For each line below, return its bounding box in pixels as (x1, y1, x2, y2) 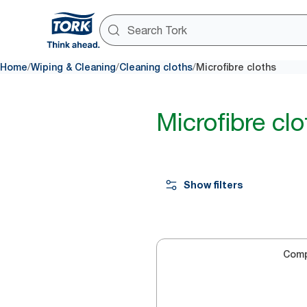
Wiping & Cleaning (31, 62, 116, 73)
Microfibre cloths (196, 62, 276, 73)
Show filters (184, 179, 243, 191)
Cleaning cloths (119, 62, 193, 73)
